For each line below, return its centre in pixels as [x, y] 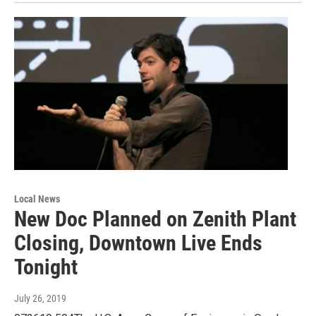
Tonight [46, 267]
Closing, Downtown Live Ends [138, 243]
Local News [37, 199]
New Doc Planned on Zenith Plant [155, 219]
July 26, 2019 [40, 298]
